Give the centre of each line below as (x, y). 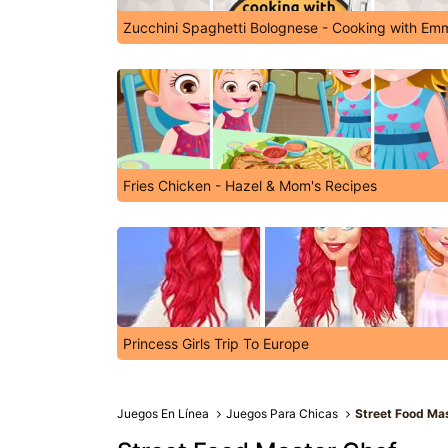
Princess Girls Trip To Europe (216, 343)
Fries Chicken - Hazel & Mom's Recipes (250, 185)
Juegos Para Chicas (282, 413)
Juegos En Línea (163, 413)
